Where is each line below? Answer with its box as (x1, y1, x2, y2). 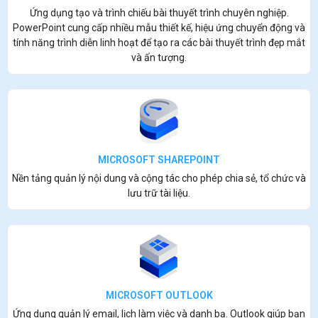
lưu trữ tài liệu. (128, 187, 190, 199)
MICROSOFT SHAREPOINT (98, 153, 220, 165)
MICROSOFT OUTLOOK (105, 289, 213, 301)
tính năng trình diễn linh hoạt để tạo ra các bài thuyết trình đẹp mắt (13, 36, 305, 48)
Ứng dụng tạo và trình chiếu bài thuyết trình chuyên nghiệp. (29, 6, 289, 18)
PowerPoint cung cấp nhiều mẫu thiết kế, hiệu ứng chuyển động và (13, 21, 305, 33)
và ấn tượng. (131, 51, 187, 63)
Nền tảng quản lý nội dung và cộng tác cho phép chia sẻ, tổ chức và (12, 172, 306, 184)
